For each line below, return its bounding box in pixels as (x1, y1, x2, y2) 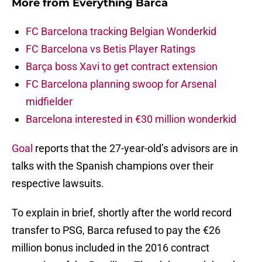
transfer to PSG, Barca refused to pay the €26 (12, 224, 220, 237)
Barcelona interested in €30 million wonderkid (26, 113, 236, 126)
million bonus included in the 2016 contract (12, 242, 209, 254)
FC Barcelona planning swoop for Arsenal (26, 78, 216, 91)
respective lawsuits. (12, 177, 104, 190)
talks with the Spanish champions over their (12, 160, 213, 173)
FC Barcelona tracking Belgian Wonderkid (26, 25, 216, 38)
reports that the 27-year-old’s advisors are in (33, 142, 238, 155)
